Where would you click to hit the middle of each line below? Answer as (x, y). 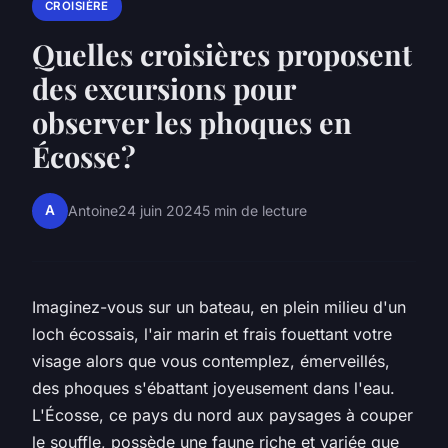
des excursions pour (163, 87)
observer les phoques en (192, 121)
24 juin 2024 (160, 211)
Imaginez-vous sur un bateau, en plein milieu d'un (219, 306)
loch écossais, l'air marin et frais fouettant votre (212, 333)
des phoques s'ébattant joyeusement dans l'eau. (213, 387)
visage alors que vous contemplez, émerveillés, (211, 360)
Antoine (93, 211)
